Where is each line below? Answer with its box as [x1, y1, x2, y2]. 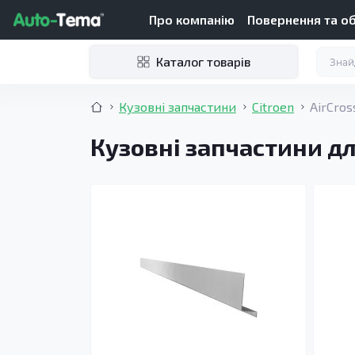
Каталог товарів [156, 54, 250, 69]
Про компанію [149, 12, 235, 27]
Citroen [252, 99, 294, 114]
